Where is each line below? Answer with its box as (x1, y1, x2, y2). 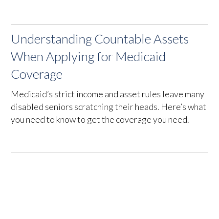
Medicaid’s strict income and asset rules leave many (11, 88, 205, 99)
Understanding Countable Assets (11, 30, 189, 46)
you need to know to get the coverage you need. (11, 113, 190, 125)
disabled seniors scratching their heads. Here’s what (11, 101, 207, 112)
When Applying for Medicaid (11, 48, 166, 64)
